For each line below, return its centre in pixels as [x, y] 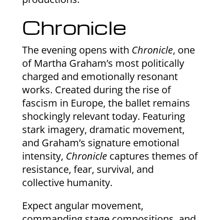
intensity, [44, 156]
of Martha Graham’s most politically [103, 63]
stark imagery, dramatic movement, [103, 129]
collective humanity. [67, 182]
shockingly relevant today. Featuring [103, 116]
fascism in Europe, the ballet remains [106, 103]
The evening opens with [77, 50]
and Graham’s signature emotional [100, 142]
